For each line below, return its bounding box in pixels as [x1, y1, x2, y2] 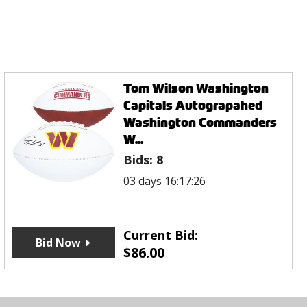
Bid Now [36, 235, 82, 251]
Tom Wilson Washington [123, 79, 269, 97]
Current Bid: [123, 227, 199, 244]
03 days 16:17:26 [123, 173, 206, 189]
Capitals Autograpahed [123, 97, 263, 114]
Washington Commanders [123, 114, 278, 132]
